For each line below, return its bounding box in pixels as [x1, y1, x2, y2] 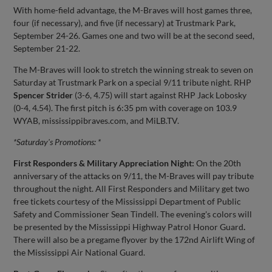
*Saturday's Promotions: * [13, 136, 101, 147]
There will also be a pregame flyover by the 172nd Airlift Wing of [13, 234, 256, 245]
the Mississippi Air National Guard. [13, 246, 146, 257]
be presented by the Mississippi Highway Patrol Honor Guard [13, 221, 244, 232]
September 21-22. [13, 42, 81, 53]
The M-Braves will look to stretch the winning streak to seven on [13, 64, 254, 75]
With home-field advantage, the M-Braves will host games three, [13, 4, 253, 15]
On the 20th [194, 157, 242, 168]
